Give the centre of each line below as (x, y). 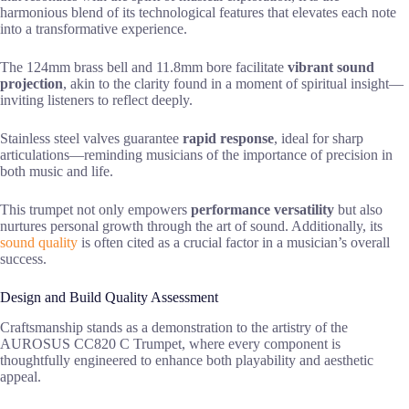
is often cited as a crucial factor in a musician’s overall (234, 243)
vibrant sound (331, 68)
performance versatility (262, 210)
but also (358, 210)
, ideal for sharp (319, 139)
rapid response (228, 139)
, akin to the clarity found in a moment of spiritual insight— (233, 84)
